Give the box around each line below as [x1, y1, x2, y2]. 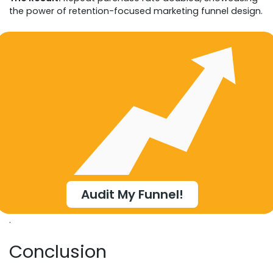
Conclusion [9, 239, 107, 264]
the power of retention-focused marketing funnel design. [9, 4, 263, 17]
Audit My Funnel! [80, 185, 183, 203]
